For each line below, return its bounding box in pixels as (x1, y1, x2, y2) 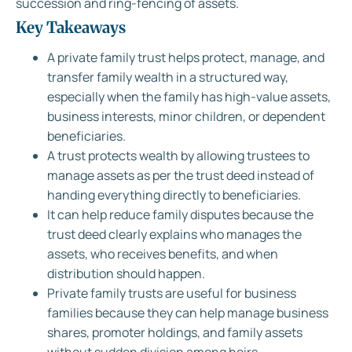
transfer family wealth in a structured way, (47, 68, 288, 86)
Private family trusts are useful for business (47, 284, 296, 302)
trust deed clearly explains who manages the (47, 225, 302, 244)
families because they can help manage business (47, 304, 328, 322)
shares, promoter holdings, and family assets (47, 324, 302, 342)
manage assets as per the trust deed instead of (47, 167, 314, 185)
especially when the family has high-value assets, (47, 88, 331, 106)
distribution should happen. (47, 265, 205, 283)
